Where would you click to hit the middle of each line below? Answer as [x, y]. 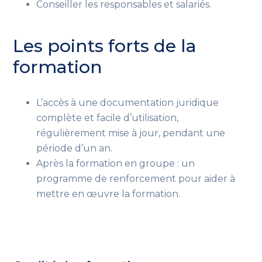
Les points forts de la [105, 46]
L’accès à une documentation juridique [128, 102]
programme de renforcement [106, 178]
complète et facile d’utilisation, [108, 118]
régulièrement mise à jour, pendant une [131, 133]
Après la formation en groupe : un [116, 163]
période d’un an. [75, 148]
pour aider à [206, 178]
